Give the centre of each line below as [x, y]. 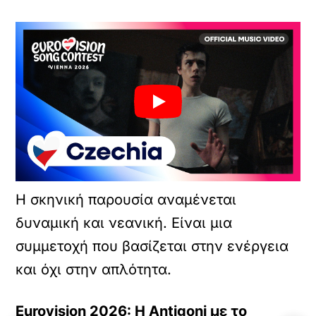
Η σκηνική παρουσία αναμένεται [126, 200]
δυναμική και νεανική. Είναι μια [124, 223]
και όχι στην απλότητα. [94, 270]
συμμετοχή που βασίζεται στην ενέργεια [152, 247]
